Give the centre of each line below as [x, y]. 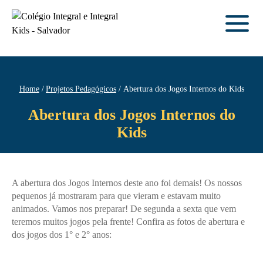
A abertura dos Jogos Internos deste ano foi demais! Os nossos [127, 183]
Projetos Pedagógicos [81, 89]
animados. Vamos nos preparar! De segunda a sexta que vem [124, 209]
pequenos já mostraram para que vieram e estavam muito [116, 196]
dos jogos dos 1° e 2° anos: [62, 235]
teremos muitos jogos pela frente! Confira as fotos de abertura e [128, 222]
